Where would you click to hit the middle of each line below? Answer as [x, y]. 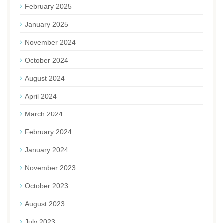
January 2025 [47, 24]
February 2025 [48, 6]
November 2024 [50, 42]
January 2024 [47, 150]
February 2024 [48, 132]
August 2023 [45, 204]
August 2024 [45, 78]
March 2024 [44, 114]
